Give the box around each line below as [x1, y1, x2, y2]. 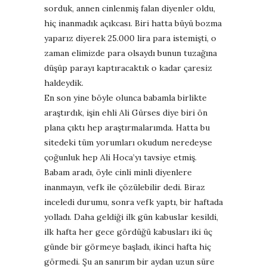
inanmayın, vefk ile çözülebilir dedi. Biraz [44, 181, 205, 193]
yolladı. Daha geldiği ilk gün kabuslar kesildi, [44, 211, 218, 222]
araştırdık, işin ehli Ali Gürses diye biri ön [44, 107, 207, 118]
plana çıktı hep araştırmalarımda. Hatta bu [44, 122, 210, 133]
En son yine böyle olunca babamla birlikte [44, 92, 207, 103]
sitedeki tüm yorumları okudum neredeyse [44, 136, 212, 148]
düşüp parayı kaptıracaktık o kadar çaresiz [44, 62, 212, 73]
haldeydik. [44, 77, 83, 88]
